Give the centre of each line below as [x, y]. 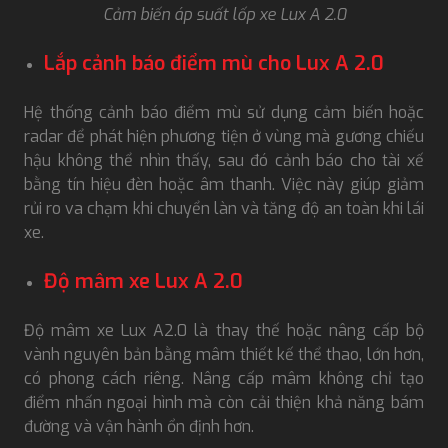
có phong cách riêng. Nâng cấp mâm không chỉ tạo [224, 378]
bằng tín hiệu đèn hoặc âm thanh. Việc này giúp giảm [224, 184]
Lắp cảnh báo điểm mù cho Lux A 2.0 [214, 63]
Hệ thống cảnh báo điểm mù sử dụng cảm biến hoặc [224, 112]
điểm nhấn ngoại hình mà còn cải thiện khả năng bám [224, 402]
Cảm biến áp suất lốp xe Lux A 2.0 [224, 14]
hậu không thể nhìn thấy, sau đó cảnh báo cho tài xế [224, 160]
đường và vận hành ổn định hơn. [139, 426]
